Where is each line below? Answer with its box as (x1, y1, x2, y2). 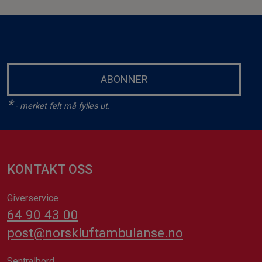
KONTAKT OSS (7, 161, 92, 177)
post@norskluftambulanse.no (7, 225, 183, 241)
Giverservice (7, 192, 58, 204)
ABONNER (100, 73, 148, 85)
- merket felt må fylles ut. (13, 101, 110, 111)
